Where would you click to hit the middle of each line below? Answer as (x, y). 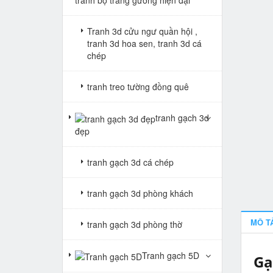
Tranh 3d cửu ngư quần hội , (142, 31)
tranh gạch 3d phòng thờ (135, 224)
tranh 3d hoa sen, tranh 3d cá (144, 43)
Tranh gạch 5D (171, 255)
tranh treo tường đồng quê (138, 86)
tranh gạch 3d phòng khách (140, 193)
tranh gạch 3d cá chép (130, 162)
